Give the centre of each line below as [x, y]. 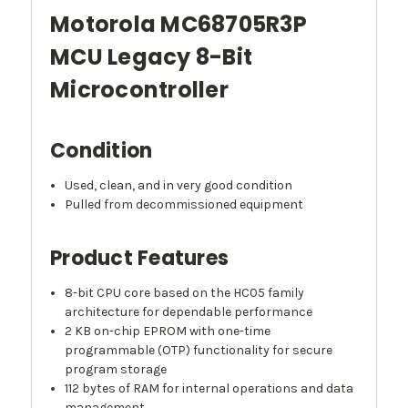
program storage [116, 370]
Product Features [139, 259]
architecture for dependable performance [189, 312]
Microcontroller [139, 90]
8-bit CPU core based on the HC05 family [185, 293]
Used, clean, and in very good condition [179, 186]
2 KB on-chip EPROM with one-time [168, 331]
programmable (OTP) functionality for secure [199, 351]
